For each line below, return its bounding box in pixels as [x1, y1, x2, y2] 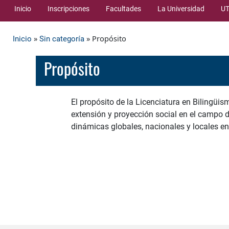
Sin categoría [39, 34, 84, 43]
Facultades [106, 4, 141, 13]
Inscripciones [48, 4, 89, 13]
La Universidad [157, 4, 204, 13]
